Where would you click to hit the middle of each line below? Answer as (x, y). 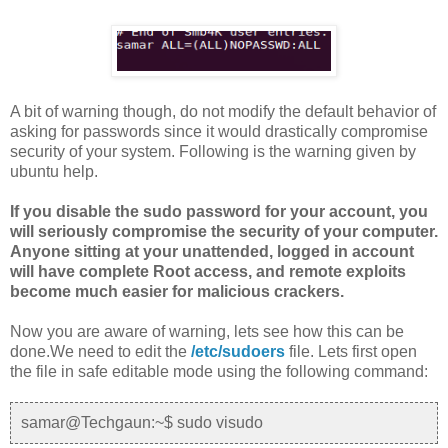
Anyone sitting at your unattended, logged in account (212, 252)
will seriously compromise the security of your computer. (224, 232)
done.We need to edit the (100, 352)
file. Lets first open (351, 352)
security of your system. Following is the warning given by (213, 152)
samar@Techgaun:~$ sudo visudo (142, 423)
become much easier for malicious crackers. (177, 292)
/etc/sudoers (238, 352)
